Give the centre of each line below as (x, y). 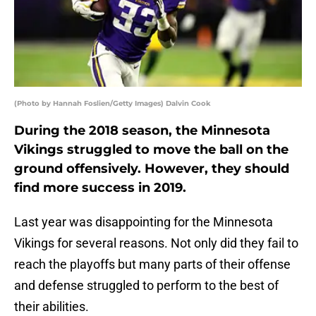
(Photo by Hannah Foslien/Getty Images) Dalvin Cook (113, 104)
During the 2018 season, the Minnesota (142, 131)
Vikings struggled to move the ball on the (151, 150)
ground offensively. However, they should (152, 169)
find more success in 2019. (100, 188)
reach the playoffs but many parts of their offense (152, 265)
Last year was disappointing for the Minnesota (144, 222)
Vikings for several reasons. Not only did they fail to (156, 243)
